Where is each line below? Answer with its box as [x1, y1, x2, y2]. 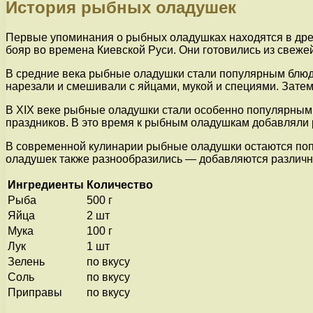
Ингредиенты [8, 179, 84, 191]
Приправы [8, 286, 62, 299]
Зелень [8, 256, 45, 268]
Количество [87, 179, 153, 191]
